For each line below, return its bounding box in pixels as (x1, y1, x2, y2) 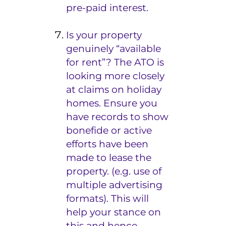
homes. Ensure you (66, 97, 158, 109)
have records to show (66, 110, 169, 123)
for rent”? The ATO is (66, 56, 164, 68)
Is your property (66, 29, 142, 41)
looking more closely (66, 70, 165, 82)
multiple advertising (66, 179, 163, 191)
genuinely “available (66, 42, 161, 54)
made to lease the (66, 151, 152, 163)
